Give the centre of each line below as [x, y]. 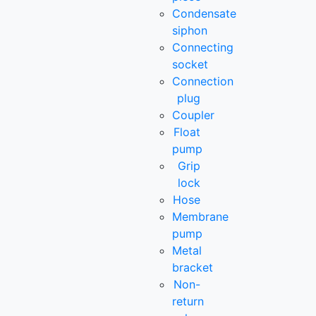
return [188, 301]
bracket [193, 267]
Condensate [205, 13]
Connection [203, 81]
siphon [190, 30]
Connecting [203, 47]
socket [190, 64]
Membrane [201, 216]
